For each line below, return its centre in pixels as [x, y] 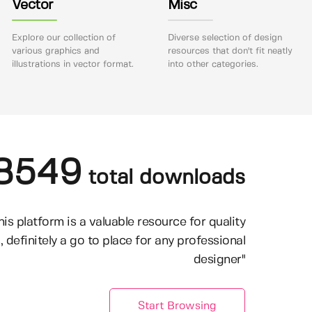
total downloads [163, 178]
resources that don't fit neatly [230, 51]
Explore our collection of [63, 38]
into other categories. [213, 64]
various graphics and [55, 51]
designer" [219, 259]
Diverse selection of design [225, 38]
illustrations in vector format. [72, 64]
